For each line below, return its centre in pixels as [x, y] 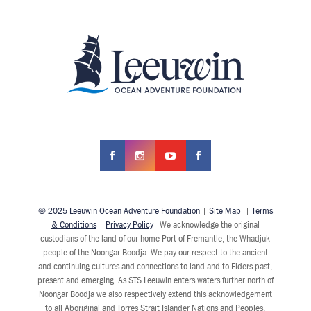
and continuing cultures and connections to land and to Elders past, [155, 266]
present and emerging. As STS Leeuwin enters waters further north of [155, 280]
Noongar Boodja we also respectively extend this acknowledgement [155, 294]
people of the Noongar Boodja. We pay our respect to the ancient [155, 252]
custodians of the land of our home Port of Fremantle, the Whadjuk [155, 238]
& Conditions [74, 225]
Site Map [225, 211]
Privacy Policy [129, 225]
